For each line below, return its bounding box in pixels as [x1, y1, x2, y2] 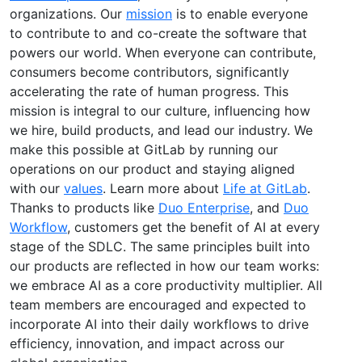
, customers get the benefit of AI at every [67, 218, 320, 235]
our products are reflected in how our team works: [10, 257, 319, 274]
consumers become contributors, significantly [10, 63, 289, 80]
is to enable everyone [172, 5, 308, 22]
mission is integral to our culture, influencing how [10, 102, 310, 119]
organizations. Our [10, 5, 126, 22]
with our [10, 179, 64, 196]
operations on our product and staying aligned [10, 160, 295, 177]
